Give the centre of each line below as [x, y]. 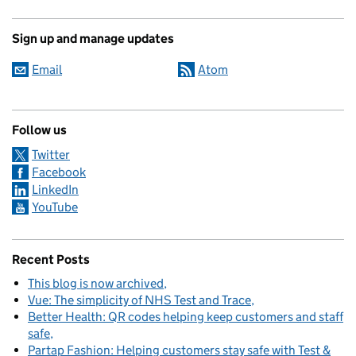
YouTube [55, 207]
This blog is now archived [96, 283]
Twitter [51, 154]
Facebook [59, 172]
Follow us [39, 130]
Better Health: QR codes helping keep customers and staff [186, 316]
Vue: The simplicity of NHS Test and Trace [139, 300]
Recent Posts [51, 259]
